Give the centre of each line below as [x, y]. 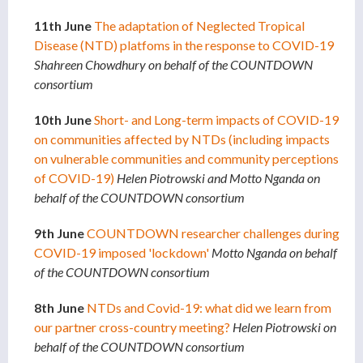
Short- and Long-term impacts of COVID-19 [216, 120]
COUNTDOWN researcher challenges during [213, 233]
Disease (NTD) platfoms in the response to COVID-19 [184, 45]
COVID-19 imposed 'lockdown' [122, 253]
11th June [64, 26]
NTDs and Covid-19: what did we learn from [209, 308]
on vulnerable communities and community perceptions [186, 159]
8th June [60, 308]
